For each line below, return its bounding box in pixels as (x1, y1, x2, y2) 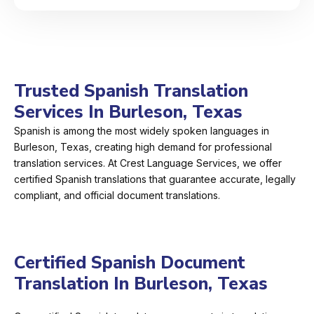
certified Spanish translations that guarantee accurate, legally (14, 173, 296, 186)
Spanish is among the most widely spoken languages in (14, 125, 269, 137)
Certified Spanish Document (14, 251, 245, 275)
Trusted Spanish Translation (14, 79, 248, 104)
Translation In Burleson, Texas (14, 272, 268, 296)
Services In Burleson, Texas (14, 100, 243, 125)
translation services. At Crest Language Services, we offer (14, 157, 282, 170)
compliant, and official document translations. (14, 189, 220, 202)
